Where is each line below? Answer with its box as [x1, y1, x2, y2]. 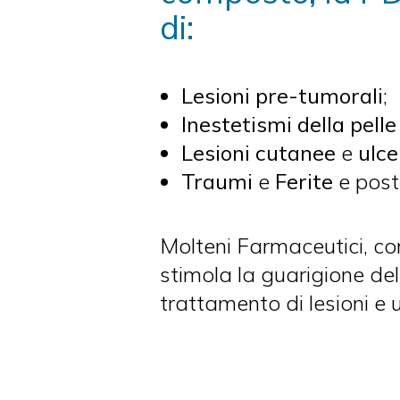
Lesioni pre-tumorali [181, 82, 384, 109]
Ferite [275, 168, 334, 195]
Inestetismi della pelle [181, 111, 397, 137]
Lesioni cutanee [181, 139, 337, 166]
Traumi [181, 168, 254, 195]
